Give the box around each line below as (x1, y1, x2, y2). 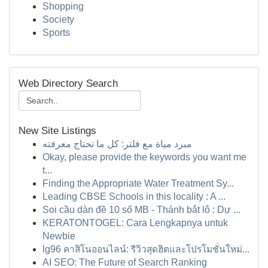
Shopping (42, 1, 84, 11)
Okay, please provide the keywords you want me (42, 152, 246, 162)
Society (42, 14, 74, 25)
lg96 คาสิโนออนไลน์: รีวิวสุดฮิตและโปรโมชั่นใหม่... (42, 244, 249, 254)
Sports (42, 28, 70, 38)
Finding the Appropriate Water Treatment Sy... (42, 178, 234, 188)
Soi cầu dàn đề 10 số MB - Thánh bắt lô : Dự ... (42, 205, 240, 215)
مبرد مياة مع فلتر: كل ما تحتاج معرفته (42, 139, 192, 149)
